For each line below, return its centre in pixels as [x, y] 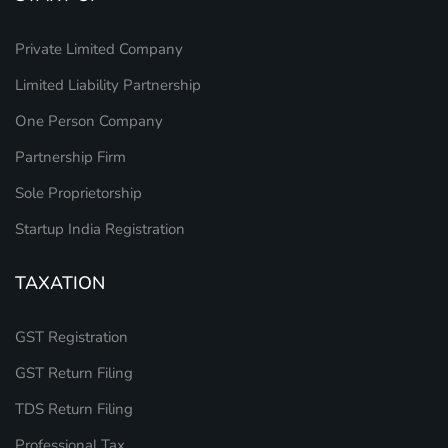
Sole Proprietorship [78, 192]
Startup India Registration [100, 228]
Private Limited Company [99, 48]
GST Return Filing [74, 372]
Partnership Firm [70, 156]
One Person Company [89, 120]
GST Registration [71, 336]
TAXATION [60, 282]
